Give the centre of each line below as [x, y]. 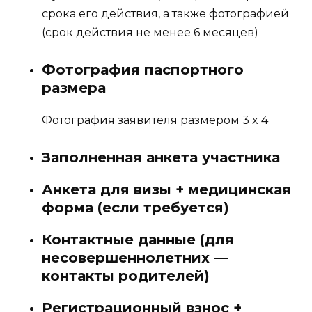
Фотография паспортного [143, 70]
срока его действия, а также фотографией [165, 13]
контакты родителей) [126, 276]
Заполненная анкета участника [161, 158]
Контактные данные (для [138, 240]
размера [74, 88]
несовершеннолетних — [135, 258]
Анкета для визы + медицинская [166, 190]
